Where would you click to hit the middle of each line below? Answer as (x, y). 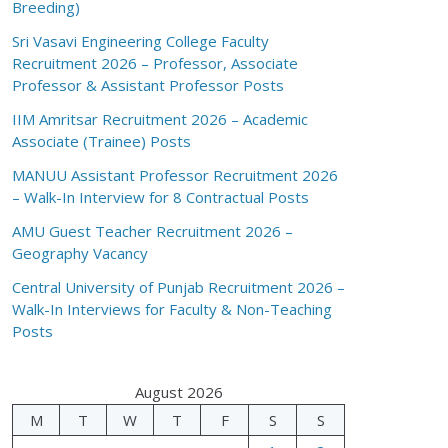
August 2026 (178, 392)
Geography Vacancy (80, 253)
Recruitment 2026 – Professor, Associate (155, 63)
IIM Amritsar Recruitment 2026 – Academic (160, 119)
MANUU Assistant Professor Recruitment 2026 (175, 175)
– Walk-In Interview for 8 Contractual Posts (161, 197)
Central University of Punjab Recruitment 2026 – (179, 287)
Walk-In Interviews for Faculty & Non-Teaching (172, 309)
